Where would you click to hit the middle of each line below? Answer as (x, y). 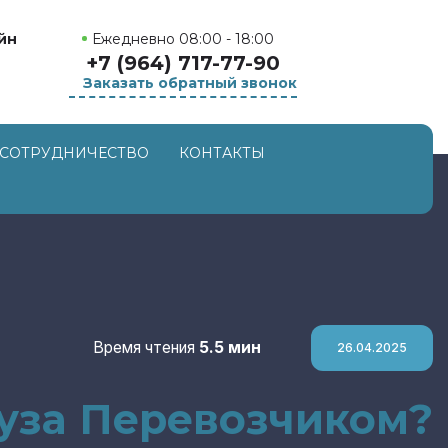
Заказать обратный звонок (190, 83)
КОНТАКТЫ (222, 152)
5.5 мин (230, 347)
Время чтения (146, 347)
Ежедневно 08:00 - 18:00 (183, 39)
